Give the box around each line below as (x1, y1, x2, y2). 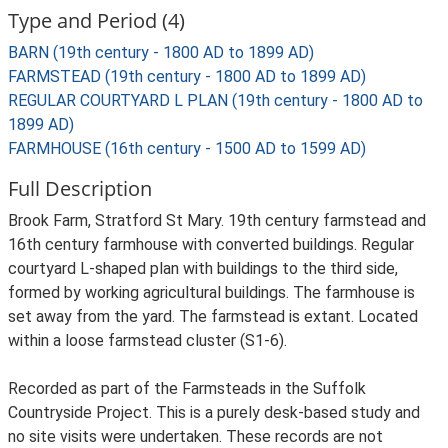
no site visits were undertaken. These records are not (8, 427, 383, 446)
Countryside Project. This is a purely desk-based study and (8, 403, 420, 422)
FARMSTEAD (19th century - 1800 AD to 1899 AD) (8, 67, 366, 86)
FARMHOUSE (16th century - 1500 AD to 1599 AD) (8, 139, 366, 158)
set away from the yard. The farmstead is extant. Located (8, 307, 418, 326)
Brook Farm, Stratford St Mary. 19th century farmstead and (8, 211, 426, 230)
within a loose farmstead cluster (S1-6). (8, 331, 287, 350)
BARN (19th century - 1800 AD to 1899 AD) (8, 43, 314, 62)
